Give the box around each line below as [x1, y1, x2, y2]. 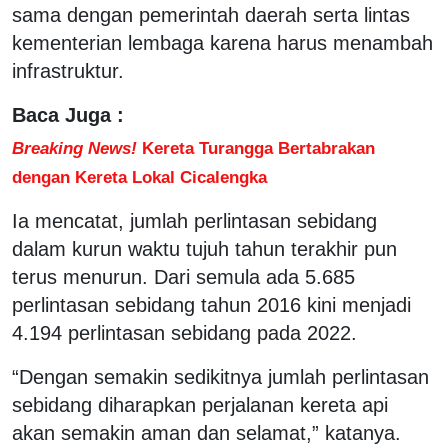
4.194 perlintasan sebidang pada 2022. [12, 321, 357, 344]
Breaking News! [12, 137, 142, 158]
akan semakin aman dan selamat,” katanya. [12, 421, 401, 444]
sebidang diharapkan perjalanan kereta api [12, 393, 388, 416]
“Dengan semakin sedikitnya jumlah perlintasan [12, 365, 429, 388]
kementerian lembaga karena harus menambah [12, 31, 433, 54]
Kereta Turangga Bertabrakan [142, 137, 375, 158]
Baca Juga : [12, 103, 124, 126]
